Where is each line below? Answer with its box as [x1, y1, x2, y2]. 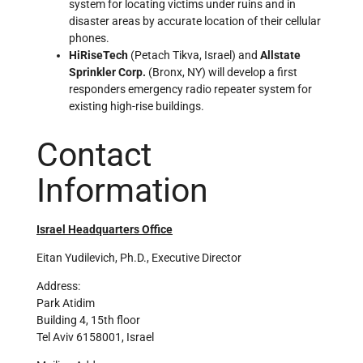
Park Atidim [36, 297, 95, 310]
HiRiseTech [69, 48, 130, 62]
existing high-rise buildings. [69, 99, 204, 113]
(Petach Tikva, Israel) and [130, 48, 260, 62]
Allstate [260, 48, 301, 62]
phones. [69, 31, 109, 45]
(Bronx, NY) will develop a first [148, 65, 297, 79]
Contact [36, 135, 152, 174]
